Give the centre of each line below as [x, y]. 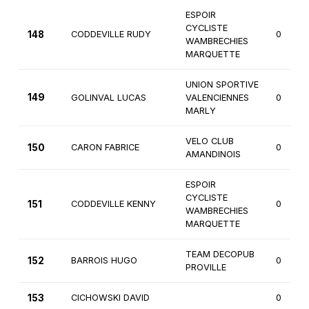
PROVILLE [206, 268]
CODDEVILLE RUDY [111, 34]
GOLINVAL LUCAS [108, 98]
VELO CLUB [209, 141]
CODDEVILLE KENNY [113, 204]
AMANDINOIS [213, 154]
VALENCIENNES [217, 98]
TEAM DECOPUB [220, 255]
